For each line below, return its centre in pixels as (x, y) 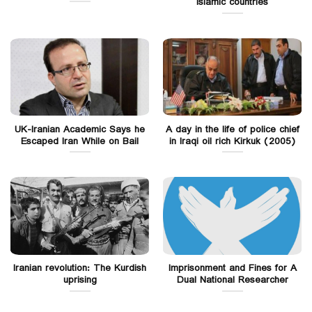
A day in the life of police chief (232, 129)
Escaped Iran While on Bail (80, 141)
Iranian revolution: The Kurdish (80, 268)
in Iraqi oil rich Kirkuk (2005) (232, 141)
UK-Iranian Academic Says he (80, 129)
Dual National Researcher (232, 280)
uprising (80, 280)
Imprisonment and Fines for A (232, 268)
